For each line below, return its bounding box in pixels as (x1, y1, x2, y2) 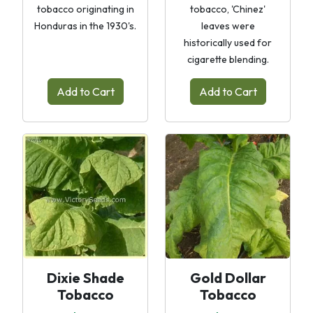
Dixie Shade (46, 269, 124, 286)
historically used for (184, 36, 272, 49)
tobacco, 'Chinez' (190, 3, 265, 15)
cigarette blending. (187, 53, 269, 66)
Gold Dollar (189, 269, 266, 286)
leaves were (201, 20, 255, 32)
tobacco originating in (36, 3, 134, 15)
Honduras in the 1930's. (34, 20, 136, 32)
